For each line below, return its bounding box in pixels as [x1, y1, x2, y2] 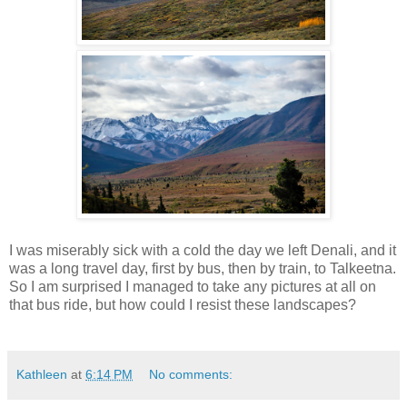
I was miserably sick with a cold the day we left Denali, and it [9, 242, 396, 258]
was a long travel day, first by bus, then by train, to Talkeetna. [9, 260, 396, 276]
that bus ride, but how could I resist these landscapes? [9, 296, 356, 313]
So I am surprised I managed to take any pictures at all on [9, 278, 376, 294]
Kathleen [16, 366, 67, 382]
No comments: [149, 366, 233, 382]
